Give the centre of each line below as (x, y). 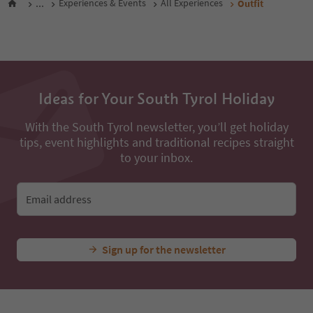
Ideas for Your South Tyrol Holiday (156, 99)
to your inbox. (156, 158)
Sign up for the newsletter (164, 249)
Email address (59, 199)
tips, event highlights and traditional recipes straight (156, 142)
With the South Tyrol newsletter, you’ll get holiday (156, 127)
